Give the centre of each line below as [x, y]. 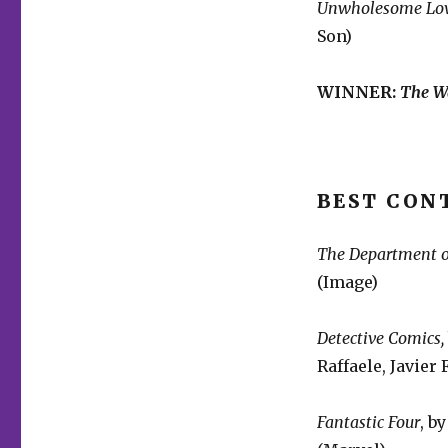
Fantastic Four [368, 421]
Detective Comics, [380, 337]
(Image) [347, 281]
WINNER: [356, 91]
